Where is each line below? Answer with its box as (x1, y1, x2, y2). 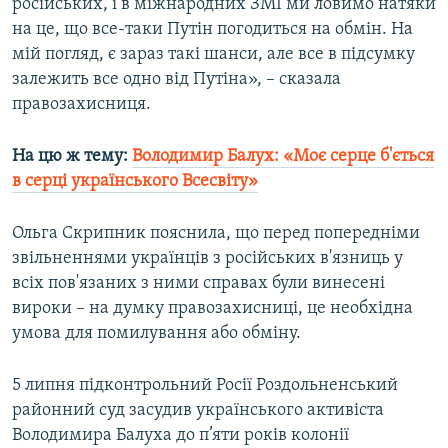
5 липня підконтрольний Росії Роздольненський (12, 376, 398, 396)
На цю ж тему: (12, 147, 132, 167)
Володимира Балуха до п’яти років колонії (12, 426, 349, 446)
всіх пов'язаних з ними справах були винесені (12, 274, 385, 294)
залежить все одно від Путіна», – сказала (12, 70, 341, 90)
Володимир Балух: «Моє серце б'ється (132, 147, 434, 167)
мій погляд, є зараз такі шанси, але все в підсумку (12, 45, 415, 65)
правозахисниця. (12, 95, 151, 115)
